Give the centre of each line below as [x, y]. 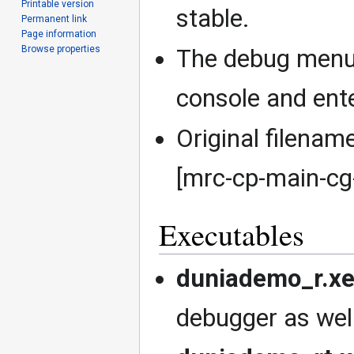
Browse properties [61, 49]
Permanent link [55, 19]
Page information [59, 34]
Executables [232, 235]
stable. [213, 18]
